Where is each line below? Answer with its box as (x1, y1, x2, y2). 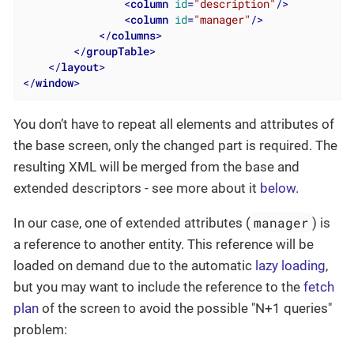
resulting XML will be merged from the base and (13, 159, 299, 175)
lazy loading (255, 258, 326, 274)
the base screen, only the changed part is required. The (13, 137, 337, 154)
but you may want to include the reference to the (13, 279, 303, 296)
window (35, 76, 73, 91)
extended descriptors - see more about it (13, 180, 260, 197)
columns (111, 28, 156, 43)
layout (60, 60, 99, 75)
